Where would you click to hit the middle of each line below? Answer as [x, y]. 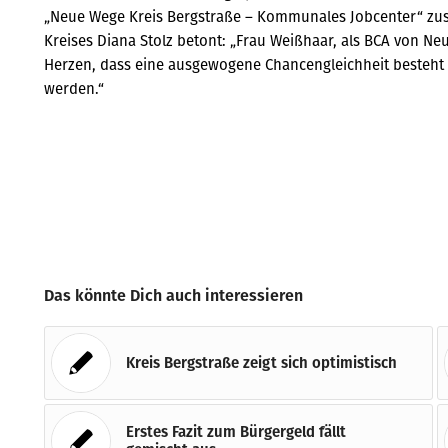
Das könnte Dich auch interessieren [174, 295]
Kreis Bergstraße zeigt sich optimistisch [262, 362]
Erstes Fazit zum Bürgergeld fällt [236, 431]
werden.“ [74, 88]
